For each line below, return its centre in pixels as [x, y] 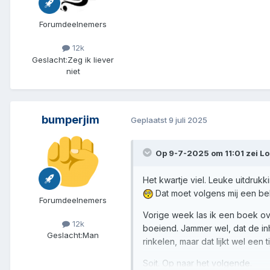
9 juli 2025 [188, 120]
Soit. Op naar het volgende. [197, 263]
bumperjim [71, 119]
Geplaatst [150, 120]
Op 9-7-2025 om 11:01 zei [208, 153]
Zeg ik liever [91, 59]
